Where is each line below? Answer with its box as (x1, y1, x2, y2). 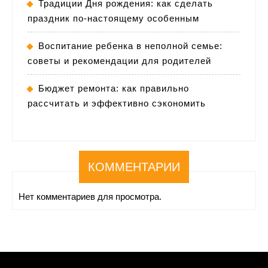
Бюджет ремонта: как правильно (38, 83, 189, 93)
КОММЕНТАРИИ (88, 160, 180, 173)
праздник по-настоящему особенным (28, 13, 199, 23)
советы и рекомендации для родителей (28, 55, 211, 66)
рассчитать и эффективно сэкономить (28, 98, 206, 108)
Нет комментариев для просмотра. (19, 191, 162, 202)
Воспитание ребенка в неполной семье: (38, 40, 223, 51)
